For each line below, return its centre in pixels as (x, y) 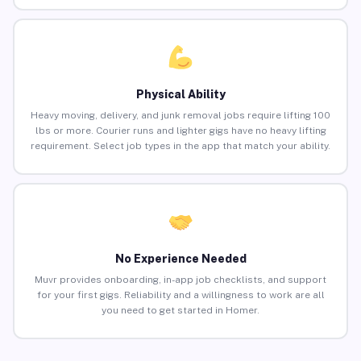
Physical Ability (180, 95)
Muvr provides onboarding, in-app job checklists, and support (180, 280)
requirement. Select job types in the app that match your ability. (180, 146)
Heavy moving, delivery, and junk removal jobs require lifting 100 (180, 116)
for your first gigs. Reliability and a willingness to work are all (180, 295)
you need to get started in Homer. (180, 311)
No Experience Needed (180, 259)
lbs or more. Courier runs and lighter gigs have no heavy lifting (180, 131)
